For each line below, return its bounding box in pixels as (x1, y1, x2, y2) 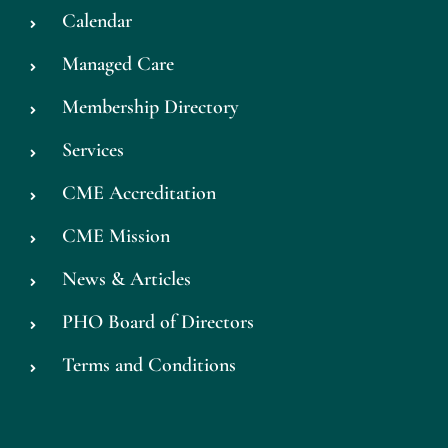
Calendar (61, 8, 132, 33)
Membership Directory (61, 94, 239, 119)
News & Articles (61, 266, 191, 291)
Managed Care (61, 51, 174, 76)
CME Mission (61, 223, 170, 248)
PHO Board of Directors (61, 309, 254, 334)
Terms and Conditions (61, 352, 236, 377)
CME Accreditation (61, 180, 216, 205)
